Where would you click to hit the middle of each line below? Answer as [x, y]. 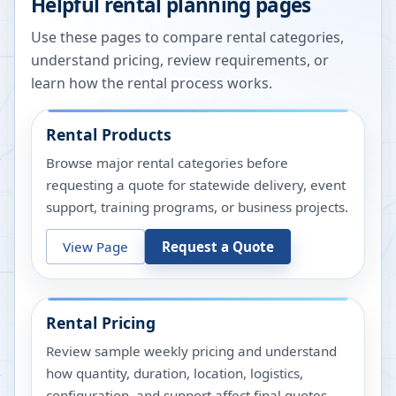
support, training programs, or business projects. [197, 207]
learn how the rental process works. [152, 84]
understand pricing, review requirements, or [180, 61]
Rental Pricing [101, 323]
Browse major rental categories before [167, 163]
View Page [95, 246]
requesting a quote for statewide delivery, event [196, 185]
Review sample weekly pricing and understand [191, 351]
